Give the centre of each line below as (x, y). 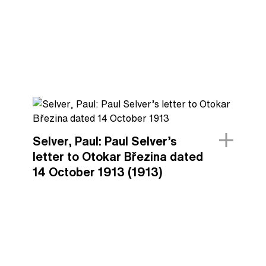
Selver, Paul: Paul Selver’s (104, 141)
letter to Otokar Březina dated (118, 156)
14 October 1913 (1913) (97, 172)
